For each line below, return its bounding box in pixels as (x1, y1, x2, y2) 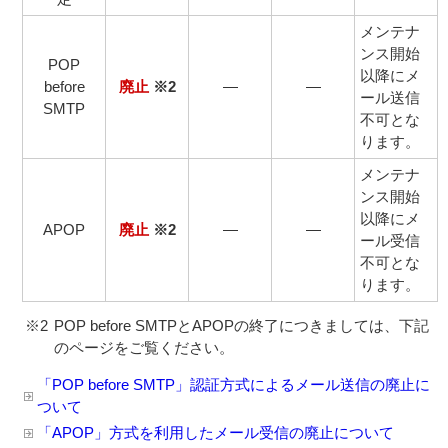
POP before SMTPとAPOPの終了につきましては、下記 (54, 317, 429, 334)
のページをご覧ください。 (54, 339, 234, 356)
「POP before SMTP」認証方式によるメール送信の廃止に (37, 376, 430, 393)
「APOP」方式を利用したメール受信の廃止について (37, 424, 394, 441)
